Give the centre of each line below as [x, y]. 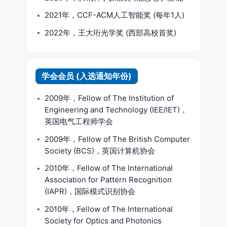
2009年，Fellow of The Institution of [109, 98]
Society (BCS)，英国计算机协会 [100, 150]
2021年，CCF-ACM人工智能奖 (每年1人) [115, 15]
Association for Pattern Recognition [108, 180]
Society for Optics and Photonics [103, 220]
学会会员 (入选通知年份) [87, 76]
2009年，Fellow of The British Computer [117, 139]
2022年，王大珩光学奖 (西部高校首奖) [110, 32]
